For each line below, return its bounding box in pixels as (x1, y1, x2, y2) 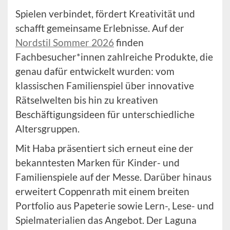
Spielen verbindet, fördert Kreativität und (15, 8, 195, 20)
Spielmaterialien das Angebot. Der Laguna (15, 214, 197, 226)
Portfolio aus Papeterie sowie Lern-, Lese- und (15, 200, 214, 212)
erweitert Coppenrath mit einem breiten (15, 185, 189, 198)
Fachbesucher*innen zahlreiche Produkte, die (15, 51, 213, 63)
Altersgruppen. (15, 123, 80, 135)
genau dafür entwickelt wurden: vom (15, 65, 175, 78)
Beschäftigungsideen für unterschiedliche (15, 108, 195, 121)
